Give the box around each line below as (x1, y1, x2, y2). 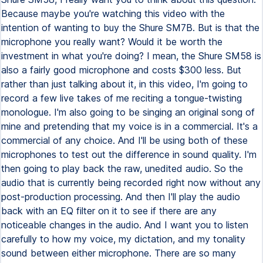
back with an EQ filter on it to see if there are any (1, 205, 217, 217)
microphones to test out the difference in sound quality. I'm (1, 149, 257, 160)
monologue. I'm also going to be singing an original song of (1, 106, 255, 118)
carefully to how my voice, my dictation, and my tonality (1, 233, 245, 245)
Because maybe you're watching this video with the (1, 8, 225, 19)
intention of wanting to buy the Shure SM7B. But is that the (1, 22, 259, 33)
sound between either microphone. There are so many (1, 247, 236, 259)
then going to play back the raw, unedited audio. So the (1, 163, 243, 174)
